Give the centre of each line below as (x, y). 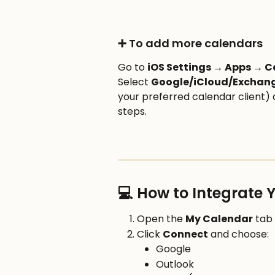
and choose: (238, 234)
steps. (132, 112)
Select (134, 82)
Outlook (175, 264)
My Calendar (219, 219)
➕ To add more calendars (190, 43)
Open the (161, 219)
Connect (185, 234)
